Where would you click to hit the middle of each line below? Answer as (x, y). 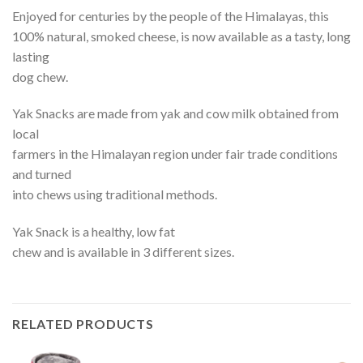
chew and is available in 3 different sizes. (123, 252)
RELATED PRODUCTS (83, 323)
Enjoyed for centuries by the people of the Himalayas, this (171, 15)
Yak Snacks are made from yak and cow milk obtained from (175, 113)
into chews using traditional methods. (115, 194)
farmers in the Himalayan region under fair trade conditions (175, 154)
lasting (31, 56)
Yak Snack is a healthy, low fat (94, 232)
